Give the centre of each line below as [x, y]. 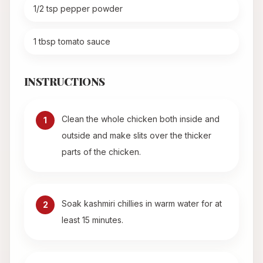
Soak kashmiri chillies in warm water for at [142, 204]
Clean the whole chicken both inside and [141, 119]
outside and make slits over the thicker [136, 136]
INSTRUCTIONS [65, 82]
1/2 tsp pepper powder [78, 9]
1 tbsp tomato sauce [72, 42]
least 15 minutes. [92, 220]
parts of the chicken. [101, 152]
